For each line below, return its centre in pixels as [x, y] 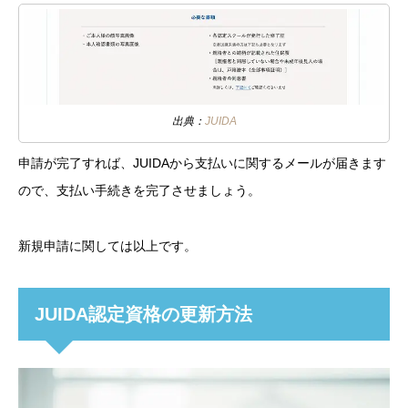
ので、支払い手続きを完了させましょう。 [139, 191]
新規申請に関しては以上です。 [107, 246]
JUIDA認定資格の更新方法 [143, 314]
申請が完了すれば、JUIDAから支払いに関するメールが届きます [202, 163]
